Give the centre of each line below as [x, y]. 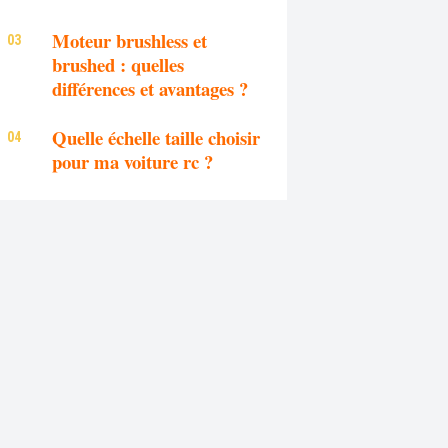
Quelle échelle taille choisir [156, 138]
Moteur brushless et [130, 40]
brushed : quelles [118, 64]
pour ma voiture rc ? [133, 162]
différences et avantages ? [150, 88]
